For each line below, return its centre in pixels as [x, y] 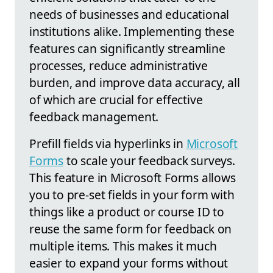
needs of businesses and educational [129, 14]
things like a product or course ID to [127, 211]
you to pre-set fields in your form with [132, 194]
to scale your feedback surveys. [149, 160]
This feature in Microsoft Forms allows [133, 177]
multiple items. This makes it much [123, 246]
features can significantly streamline [127, 48]
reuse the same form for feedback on [131, 229]
